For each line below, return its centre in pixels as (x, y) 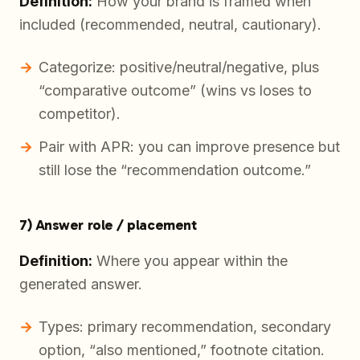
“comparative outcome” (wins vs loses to (175, 91)
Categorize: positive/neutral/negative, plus (179, 67)
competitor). (80, 114)
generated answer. (81, 284)
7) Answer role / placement (108, 225)
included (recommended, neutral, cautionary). (170, 25)
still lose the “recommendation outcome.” (175, 170)
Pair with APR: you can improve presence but (189, 147)
